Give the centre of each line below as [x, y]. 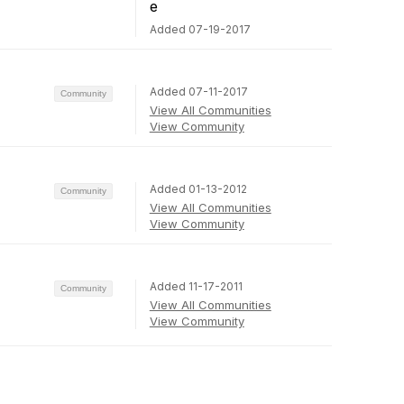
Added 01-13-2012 [198, 188]
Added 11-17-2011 [196, 286]
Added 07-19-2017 [200, 29]
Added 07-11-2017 [198, 91]
